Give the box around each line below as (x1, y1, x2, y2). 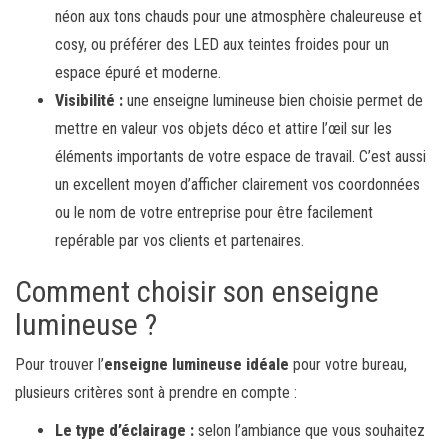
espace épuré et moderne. (55, 62, 221, 82)
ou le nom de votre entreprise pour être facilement (55, 202, 373, 222)
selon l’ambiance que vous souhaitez (194, 420, 425, 440)
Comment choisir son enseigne (15, 273, 379, 309)
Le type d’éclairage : (55, 420, 194, 440)
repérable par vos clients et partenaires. (55, 230, 304, 250)
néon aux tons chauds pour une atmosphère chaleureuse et (55, 6, 422, 26)
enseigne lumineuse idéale (104, 354, 289, 374)
